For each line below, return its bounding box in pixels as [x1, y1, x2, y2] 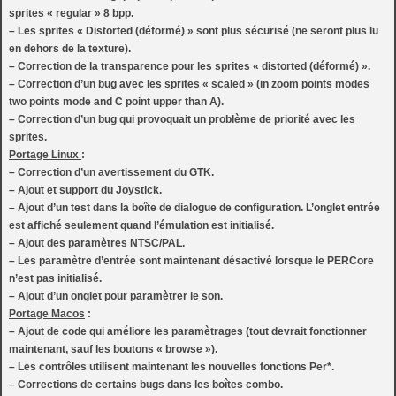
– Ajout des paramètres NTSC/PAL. [9, 237, 185, 249]
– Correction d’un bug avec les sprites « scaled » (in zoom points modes [9, 78, 369, 90]
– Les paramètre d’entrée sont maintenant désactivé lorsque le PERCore [9, 255, 374, 267]
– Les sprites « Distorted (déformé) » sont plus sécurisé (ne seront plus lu [9, 25, 378, 37]
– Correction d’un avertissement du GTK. [9, 166, 214, 179]
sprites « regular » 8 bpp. [9, 7, 133, 19]
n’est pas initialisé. [9, 272, 102, 285]
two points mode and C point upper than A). [9, 95, 224, 108]
